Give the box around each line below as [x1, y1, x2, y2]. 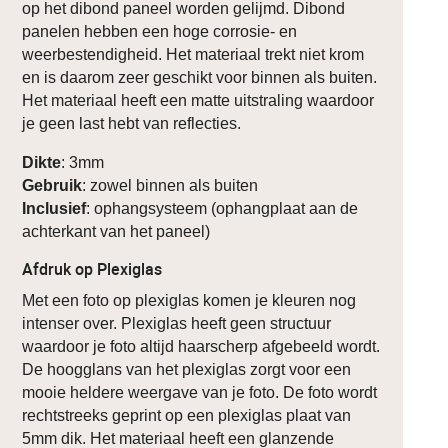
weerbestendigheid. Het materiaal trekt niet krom [22, 45, 365, 63]
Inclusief [22, 199, 87, 217]
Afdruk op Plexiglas [22, 257, 163, 280]
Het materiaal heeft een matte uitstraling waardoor [22, 91, 375, 109]
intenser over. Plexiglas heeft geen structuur [22, 314, 332, 332]
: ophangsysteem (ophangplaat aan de [86, 199, 359, 217]
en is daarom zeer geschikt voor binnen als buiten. [22, 68, 378, 86]
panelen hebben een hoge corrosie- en [22, 22, 298, 40]
